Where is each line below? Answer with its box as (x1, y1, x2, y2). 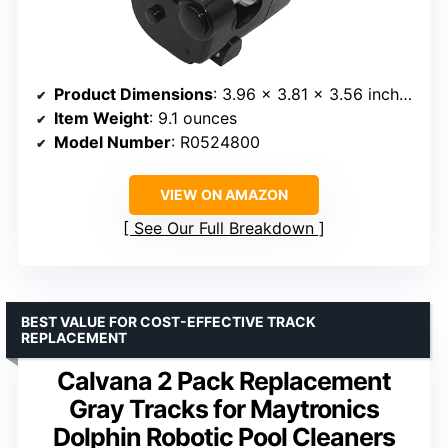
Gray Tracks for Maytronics (69, 394, 379, 425)
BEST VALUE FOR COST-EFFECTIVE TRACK (21, 313, 316, 331)
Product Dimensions (54, 84, 213, 105)
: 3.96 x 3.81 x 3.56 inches (213, 84, 399, 105)
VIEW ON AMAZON (160, 186, 288, 204)
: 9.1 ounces (149, 108, 237, 129)
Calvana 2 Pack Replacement (57, 366, 391, 397)
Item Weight (54, 108, 149, 129)
